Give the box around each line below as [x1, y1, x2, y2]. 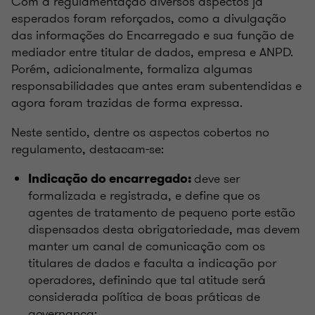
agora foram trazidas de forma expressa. [11, 93, 246, 112]
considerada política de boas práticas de [28, 287, 260, 306]
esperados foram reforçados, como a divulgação [11, 8, 286, 27]
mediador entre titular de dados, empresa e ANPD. [11, 42, 293, 61]
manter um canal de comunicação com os [28, 236, 265, 255]
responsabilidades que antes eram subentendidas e [11, 76, 302, 95]
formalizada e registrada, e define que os [28, 186, 260, 205]
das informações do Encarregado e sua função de [11, 25, 294, 44]
